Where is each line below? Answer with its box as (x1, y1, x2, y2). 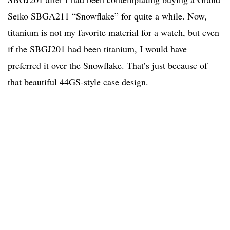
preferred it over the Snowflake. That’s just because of (8, 59, 207, 72)
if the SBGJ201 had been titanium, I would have (8, 43, 187, 55)
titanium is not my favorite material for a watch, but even (8, 26, 219, 39)
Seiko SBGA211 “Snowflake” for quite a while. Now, (8, 10, 207, 23)
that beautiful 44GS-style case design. (8, 75, 148, 88)
